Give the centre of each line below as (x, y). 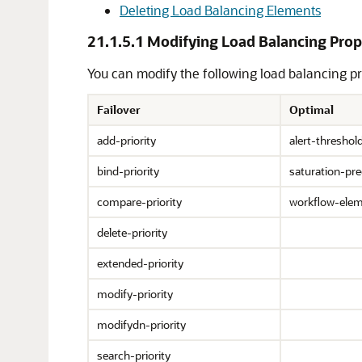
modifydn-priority (141, 324)
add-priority (126, 140)
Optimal (311, 109)
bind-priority (128, 171)
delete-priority (132, 232)
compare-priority (139, 202)
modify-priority (135, 294)
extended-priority (140, 263)
